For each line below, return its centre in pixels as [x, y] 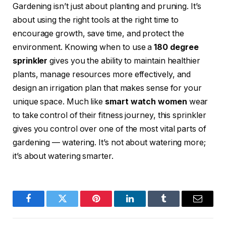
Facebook [45, 206]
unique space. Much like [59, 102]
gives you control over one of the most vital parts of [109, 129]
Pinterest [111, 206]
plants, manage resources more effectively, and [102, 75]
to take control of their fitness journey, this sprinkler [109, 116]
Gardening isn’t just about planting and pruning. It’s [107, 7]
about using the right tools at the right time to [96, 20]
